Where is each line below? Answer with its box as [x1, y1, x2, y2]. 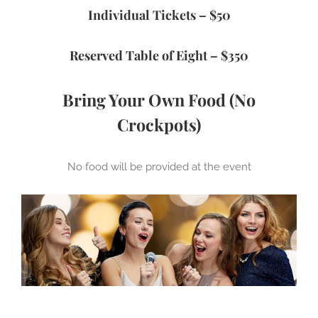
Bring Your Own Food [62, 88, 226, 111]
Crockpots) [117, 113, 201, 136]
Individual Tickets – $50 [87, 6, 231, 23]
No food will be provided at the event [67, 160, 251, 173]
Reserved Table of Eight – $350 [70, 46, 248, 64]
